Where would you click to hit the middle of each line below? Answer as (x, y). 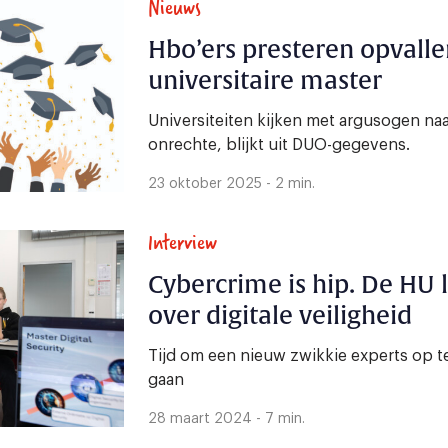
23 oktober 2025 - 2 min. (231, 184)
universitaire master (265, 81)
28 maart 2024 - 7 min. (226, 419)
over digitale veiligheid (280, 316)
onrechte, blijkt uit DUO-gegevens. (279, 145)
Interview (182, 242)
